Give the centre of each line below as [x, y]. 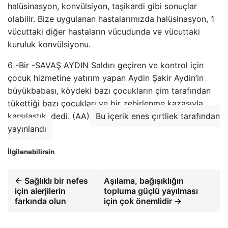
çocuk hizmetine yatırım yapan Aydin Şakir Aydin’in [106, 78]
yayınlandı [27, 129]
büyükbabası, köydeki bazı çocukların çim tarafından [109, 91]
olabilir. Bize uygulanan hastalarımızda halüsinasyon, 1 [111, 19]
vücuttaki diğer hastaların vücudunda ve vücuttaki [104, 32]
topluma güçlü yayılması [151, 191]
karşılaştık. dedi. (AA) [49, 116]
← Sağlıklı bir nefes [51, 181]
